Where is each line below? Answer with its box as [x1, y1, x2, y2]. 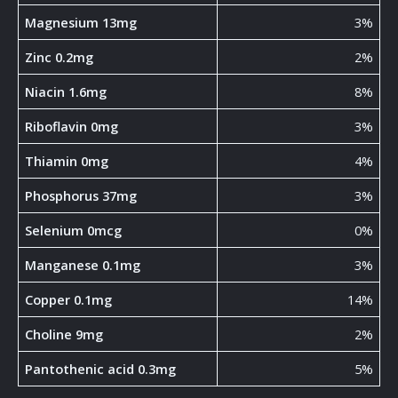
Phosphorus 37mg [25, 187, 138, 205]
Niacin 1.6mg [25, 83, 107, 101]
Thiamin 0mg [25, 152, 109, 171]
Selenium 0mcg [25, 221, 123, 240]
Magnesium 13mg [25, 13, 138, 32]
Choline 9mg [25, 325, 104, 344]
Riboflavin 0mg [25, 117, 119, 136]
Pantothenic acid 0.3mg [25, 360, 177, 378]
